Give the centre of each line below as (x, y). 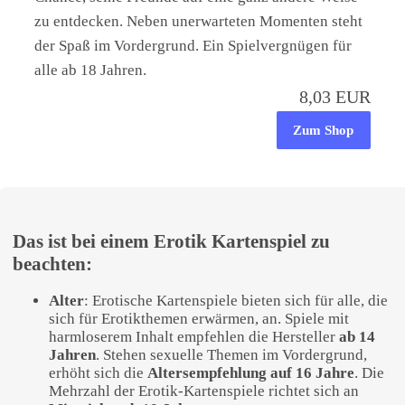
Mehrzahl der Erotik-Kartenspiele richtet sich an (204, 391)
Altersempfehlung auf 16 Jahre (251, 372)
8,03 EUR (335, 97)
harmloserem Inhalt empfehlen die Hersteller (194, 336)
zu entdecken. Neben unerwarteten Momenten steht (198, 22)
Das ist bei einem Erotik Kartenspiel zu (172, 242)
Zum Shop (324, 131)
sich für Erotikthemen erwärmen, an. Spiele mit (199, 318)
